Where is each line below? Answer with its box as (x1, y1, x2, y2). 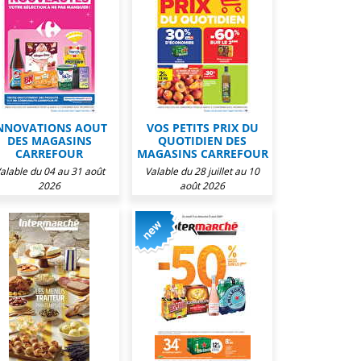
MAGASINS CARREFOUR (136, 146, 268, 161)
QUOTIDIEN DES (158, 133, 247, 148)
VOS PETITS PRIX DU (146, 120, 259, 135)
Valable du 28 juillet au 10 (145, 164, 259, 178)
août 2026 (180, 179, 225, 193)
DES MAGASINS (6, 133, 92, 148)
